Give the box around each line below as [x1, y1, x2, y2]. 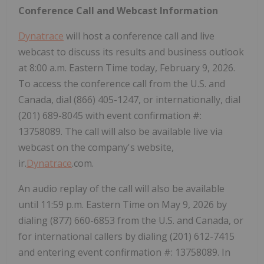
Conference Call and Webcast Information [18, 4, 218, 18]
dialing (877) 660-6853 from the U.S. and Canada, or [18, 214, 243, 227]
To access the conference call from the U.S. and [18, 77, 225, 91]
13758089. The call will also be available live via [18, 125, 223, 138]
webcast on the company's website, [18, 141, 174, 154]
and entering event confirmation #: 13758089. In [18, 246, 230, 259]
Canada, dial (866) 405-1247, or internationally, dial [18, 93, 240, 107]
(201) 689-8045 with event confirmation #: [18, 109, 202, 123]
